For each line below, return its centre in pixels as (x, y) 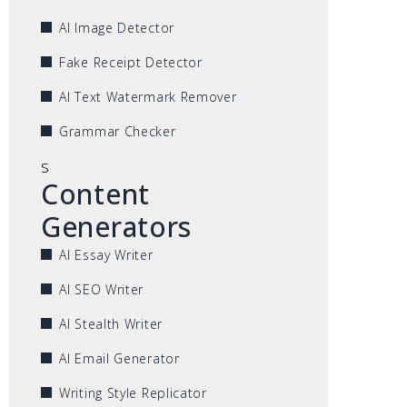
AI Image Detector (117, 27)
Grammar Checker (118, 131)
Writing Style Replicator (133, 392)
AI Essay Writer (106, 254)
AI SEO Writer (102, 289)
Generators (117, 226)
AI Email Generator (119, 358)
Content (95, 194)
